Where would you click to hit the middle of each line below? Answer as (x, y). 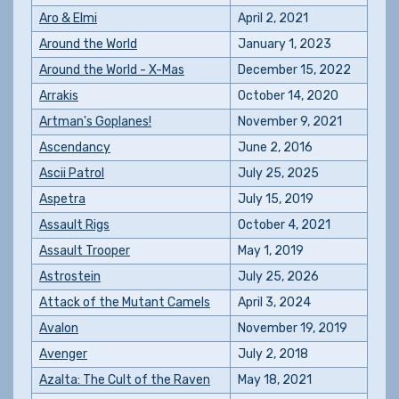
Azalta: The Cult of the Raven (125, 380)
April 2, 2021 (273, 18)
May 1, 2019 (271, 251)
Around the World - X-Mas (112, 70)
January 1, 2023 (285, 44)
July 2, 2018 (273, 354)
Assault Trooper (85, 251)
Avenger (63, 354)
